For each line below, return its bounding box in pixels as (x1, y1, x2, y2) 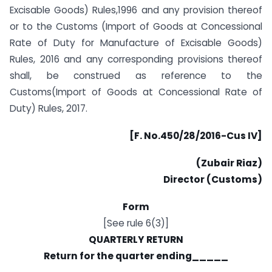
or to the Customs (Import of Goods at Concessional (10, 20, 262, 33)
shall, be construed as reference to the (10, 69, 262, 83)
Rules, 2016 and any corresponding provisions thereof (10, 53, 262, 66)
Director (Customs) (163, 172, 262, 186)
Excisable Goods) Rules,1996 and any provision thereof (10, 4, 262, 17)
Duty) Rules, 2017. (10, 102, 87, 115)
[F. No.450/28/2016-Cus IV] (129, 129, 262, 142)
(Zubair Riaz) (196, 156, 262, 169)
